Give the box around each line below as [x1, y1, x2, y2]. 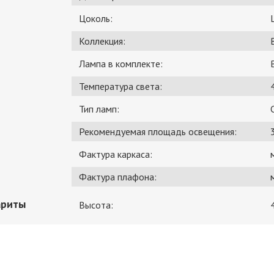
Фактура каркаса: [79, 148, 152, 161]
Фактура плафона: [79, 171, 157, 183]
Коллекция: [79, 35, 125, 48]
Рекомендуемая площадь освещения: [79, 125, 237, 138]
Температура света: [79, 80, 162, 93]
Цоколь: [79, 12, 113, 25]
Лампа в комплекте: [79, 57, 163, 70]
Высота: [79, 199, 113, 212]
